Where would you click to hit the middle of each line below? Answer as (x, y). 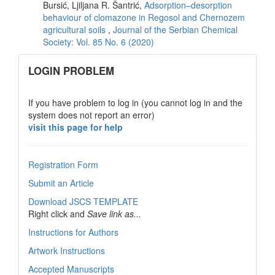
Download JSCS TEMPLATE (83, 201)
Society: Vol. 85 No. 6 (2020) (99, 41)
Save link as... (114, 213)
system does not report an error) (91, 114)
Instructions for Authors (73, 232)
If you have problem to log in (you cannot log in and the (135, 102)
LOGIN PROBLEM (71, 70)
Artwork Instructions (67, 250)
